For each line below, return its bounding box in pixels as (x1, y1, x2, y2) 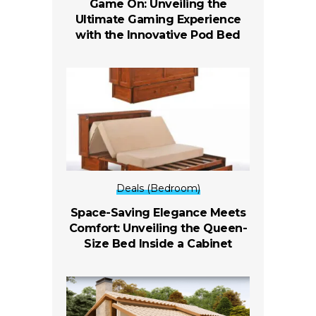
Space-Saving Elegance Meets (70, 205, 246, 219)
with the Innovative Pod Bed (75, 28, 241, 42)
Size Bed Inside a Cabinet (84, 236, 232, 250)
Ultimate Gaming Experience (75, 12, 241, 26)
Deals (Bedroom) (116, 181, 200, 195)
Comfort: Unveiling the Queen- (68, 221, 248, 235)
